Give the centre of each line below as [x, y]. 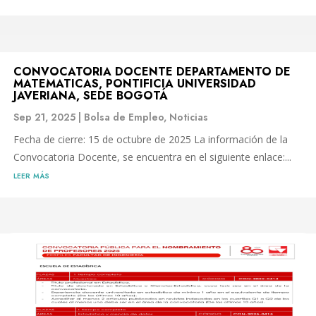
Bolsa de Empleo [124, 117]
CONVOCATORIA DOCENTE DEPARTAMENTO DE [152, 71]
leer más [31, 175]
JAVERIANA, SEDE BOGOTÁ [91, 95]
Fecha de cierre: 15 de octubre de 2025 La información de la [151, 139]
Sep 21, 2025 [44, 117]
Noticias [189, 117]
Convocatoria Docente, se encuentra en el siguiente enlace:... [152, 157]
